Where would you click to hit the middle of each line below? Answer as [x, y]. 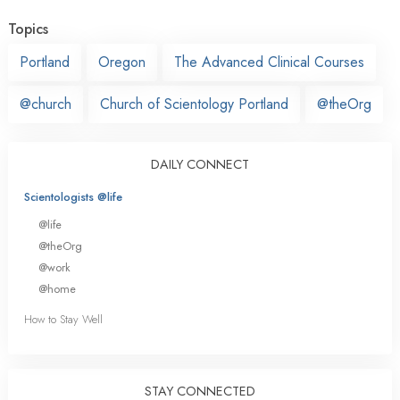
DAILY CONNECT [200, 164]
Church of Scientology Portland [194, 104]
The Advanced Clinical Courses [269, 62]
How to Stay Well [63, 320]
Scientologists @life [73, 196]
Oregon [122, 62]
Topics [28, 29]
